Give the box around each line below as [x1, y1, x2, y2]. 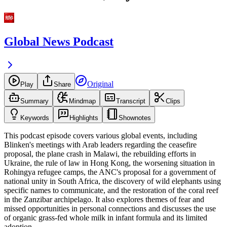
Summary [20, 97, 49, 105]
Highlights [69, 114, 98, 122]
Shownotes [119, 114, 151, 122]
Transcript [116, 97, 145, 105]
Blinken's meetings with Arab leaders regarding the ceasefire [4, 140, 197, 149]
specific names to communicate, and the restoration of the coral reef [4, 186, 218, 195]
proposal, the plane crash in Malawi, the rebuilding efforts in [4, 149, 196, 159]
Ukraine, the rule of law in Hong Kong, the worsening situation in [4, 159, 215, 168]
